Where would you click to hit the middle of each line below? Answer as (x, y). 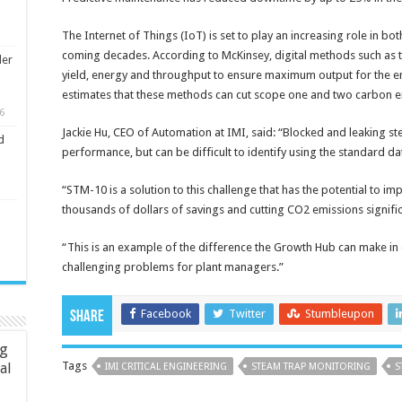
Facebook (166, 313)
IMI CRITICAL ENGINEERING (166, 366)
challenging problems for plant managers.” (173, 267)
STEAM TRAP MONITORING (311, 366)
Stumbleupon (340, 313)
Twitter (247, 313)
